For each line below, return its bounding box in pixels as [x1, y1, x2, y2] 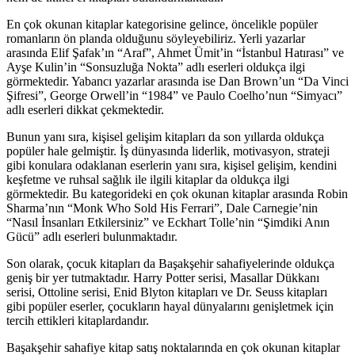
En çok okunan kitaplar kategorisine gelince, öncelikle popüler [6, 17, 318, 32]
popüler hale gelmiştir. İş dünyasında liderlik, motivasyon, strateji [6, 144, 330, 158]
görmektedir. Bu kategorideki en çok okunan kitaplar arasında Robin [6, 187, 348, 201]
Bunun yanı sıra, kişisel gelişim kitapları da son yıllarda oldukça [6, 130, 324, 144]
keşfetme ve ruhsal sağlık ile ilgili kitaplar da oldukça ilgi [6, 173, 289, 187]
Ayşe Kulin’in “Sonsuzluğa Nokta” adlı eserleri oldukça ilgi [6, 60, 305, 74]
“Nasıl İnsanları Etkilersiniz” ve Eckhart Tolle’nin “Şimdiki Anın [6, 216, 330, 230]
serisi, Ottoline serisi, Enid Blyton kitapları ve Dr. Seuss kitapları [6, 285, 327, 300]
